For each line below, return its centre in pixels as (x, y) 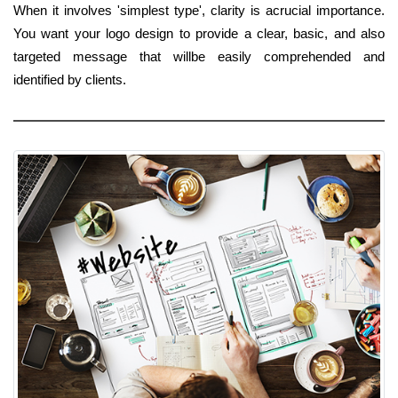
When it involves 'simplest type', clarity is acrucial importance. (199, 10)
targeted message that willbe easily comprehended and (199, 56)
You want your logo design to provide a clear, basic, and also (199, 33)
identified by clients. (70, 79)
